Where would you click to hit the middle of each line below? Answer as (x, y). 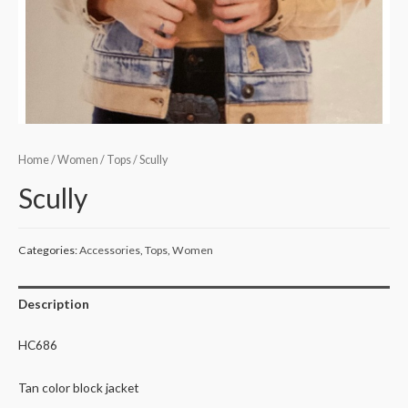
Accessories (110, 250)
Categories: (49, 250)
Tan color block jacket (79, 388)
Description (54, 303)
